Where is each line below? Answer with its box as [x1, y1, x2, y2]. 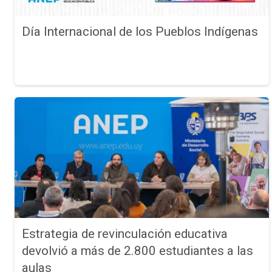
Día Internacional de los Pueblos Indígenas [22, 24, 258, 39]
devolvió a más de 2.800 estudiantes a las [22, 243, 253, 258]
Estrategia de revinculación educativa [22, 226, 228, 241]
